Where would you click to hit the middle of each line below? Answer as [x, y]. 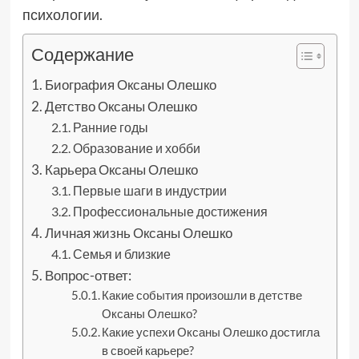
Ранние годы [111, 127]
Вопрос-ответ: [88, 275]
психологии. [62, 14]
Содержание [82, 54]
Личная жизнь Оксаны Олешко [138, 233]
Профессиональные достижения [171, 211]
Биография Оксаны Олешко [130, 85]
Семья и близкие [122, 254]
